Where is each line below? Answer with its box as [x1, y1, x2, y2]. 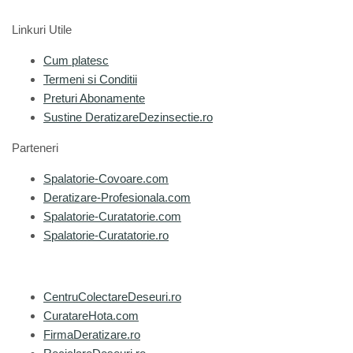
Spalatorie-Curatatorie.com [43, 209, 181, 223]
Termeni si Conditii [43, 72, 137, 86]
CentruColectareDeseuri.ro [43, 289, 181, 303]
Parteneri [12, 140, 58, 154]
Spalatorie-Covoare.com [43, 171, 169, 185]
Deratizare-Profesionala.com [43, 190, 191, 204]
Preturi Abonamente [43, 91, 145, 105]
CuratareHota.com [43, 308, 139, 322]
